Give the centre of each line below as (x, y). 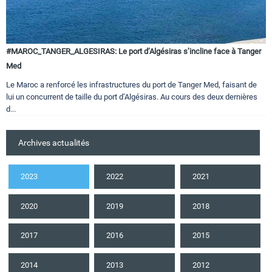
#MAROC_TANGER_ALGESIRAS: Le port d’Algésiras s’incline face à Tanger (134, 52)
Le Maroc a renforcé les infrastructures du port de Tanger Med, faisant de (131, 85)
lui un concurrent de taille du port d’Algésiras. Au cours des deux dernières (132, 97)
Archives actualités (54, 143)
